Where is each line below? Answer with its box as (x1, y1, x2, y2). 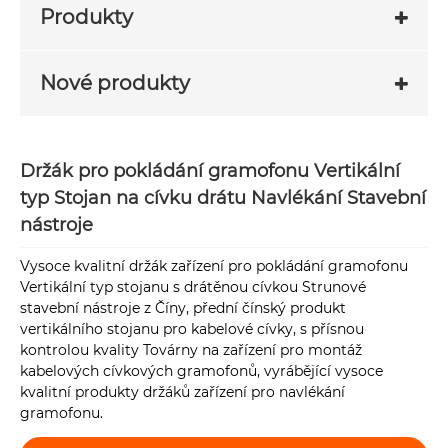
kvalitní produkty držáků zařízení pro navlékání (20, 383, 345, 402)
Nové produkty (40, 70, 190, 95)
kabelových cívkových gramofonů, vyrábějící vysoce (20, 362, 383, 381)
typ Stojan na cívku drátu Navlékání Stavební (20, 187, 426, 209)
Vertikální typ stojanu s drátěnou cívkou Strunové (20, 278, 366, 297)
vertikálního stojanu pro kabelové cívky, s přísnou (20, 320, 364, 339)
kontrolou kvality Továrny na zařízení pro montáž (20, 341, 362, 360)
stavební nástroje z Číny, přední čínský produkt (20, 299, 346, 318)
